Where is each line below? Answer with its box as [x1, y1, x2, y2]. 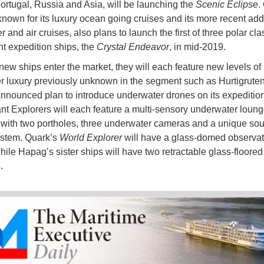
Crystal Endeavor [96, 42, 169, 52]
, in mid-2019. [169, 42, 226, 52]
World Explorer [59, 133, 122, 143]
